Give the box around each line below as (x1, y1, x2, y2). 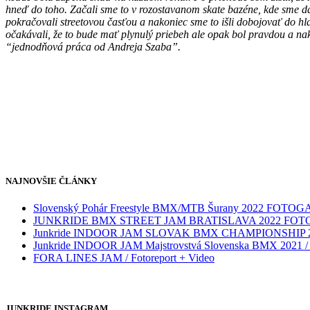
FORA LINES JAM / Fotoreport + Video (33, 251, 215, 264)
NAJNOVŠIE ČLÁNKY (6, 175, 97, 186)
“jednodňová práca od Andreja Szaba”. (6, 41, 181, 53)
